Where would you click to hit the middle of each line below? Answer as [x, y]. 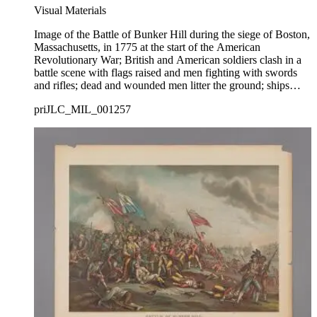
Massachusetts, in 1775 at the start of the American [147, 47]
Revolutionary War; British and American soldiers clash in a [168, 59]
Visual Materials [70, 10]
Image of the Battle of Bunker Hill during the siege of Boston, [172, 34]
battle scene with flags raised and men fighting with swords [166, 72]
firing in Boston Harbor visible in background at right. [154, 98]
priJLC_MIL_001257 [82, 109]
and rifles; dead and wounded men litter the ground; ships [162, 85]
